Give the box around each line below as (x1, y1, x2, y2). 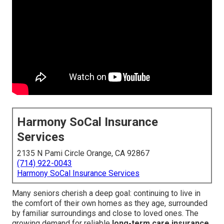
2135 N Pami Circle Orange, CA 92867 (17, 148, 149, 158)
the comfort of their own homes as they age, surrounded (12, 198, 207, 208)
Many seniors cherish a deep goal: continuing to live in (12, 188, 200, 198)
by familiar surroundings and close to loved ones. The (12, 208, 198, 218)
